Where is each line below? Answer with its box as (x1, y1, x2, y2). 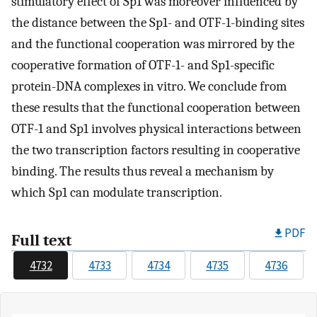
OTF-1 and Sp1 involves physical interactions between (11, 121, 301, 137)
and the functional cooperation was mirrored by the (11, 36, 294, 52)
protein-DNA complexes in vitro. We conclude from (11, 79, 287, 95)
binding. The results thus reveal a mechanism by (11, 163, 274, 180)
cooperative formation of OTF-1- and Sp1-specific (11, 57, 275, 74)
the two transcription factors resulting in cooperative (11, 142, 300, 158)
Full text (11, 231, 71, 250)
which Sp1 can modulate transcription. (11, 185, 222, 201)
